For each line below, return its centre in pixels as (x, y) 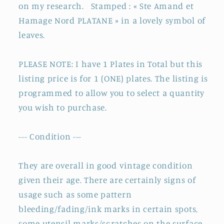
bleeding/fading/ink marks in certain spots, (108, 209)
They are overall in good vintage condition (106, 165)
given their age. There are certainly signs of (107, 180)
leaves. (32, 35)
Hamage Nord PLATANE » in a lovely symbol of (112, 20)
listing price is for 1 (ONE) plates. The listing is (113, 78)
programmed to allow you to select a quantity (111, 93)
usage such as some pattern (75, 194)
